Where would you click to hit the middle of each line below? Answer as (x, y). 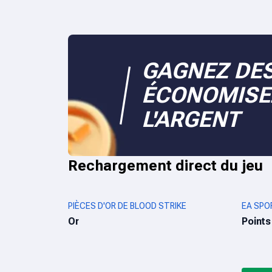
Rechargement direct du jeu (165, 166)
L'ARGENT (190, 120)
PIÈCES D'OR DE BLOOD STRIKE (127, 206)
